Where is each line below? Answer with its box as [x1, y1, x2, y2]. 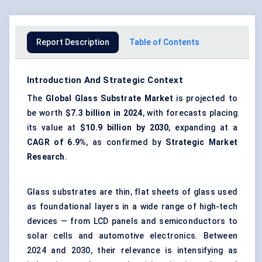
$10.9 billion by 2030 [80, 123, 169, 133]
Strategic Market [166, 137, 238, 147]
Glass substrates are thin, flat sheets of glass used [27, 187, 237, 197]
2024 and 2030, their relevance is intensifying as [27, 246, 237, 256]
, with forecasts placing [142, 108, 237, 118]
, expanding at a [168, 123, 237, 133]
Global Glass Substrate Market [46, 94, 173, 104]
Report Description [36, 37, 109, 47]
